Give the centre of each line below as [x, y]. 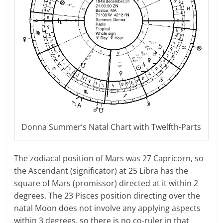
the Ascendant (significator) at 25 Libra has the [101, 170]
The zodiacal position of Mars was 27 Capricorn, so [109, 158]
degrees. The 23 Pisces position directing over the [107, 195]
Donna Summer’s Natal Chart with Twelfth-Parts [111, 127]
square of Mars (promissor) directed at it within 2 [106, 183]
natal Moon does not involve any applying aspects [108, 208]
